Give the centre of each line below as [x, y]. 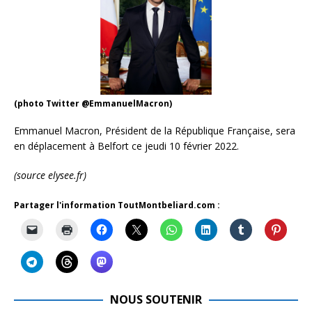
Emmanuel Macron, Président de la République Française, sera [155, 130]
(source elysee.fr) [50, 175]
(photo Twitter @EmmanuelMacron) [93, 103]
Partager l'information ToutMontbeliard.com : [117, 205]
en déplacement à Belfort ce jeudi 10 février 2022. [126, 146]
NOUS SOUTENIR [156, 299]
